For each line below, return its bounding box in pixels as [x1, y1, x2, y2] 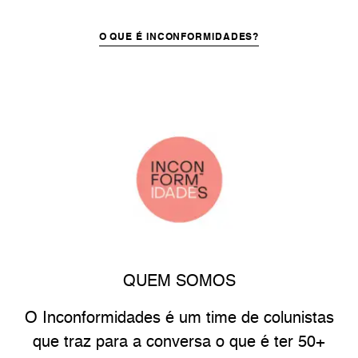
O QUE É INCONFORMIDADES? [98, 33, 260, 43]
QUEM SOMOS [122, 274, 236, 291]
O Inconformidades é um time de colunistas [24, 311, 334, 328]
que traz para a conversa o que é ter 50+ [33, 335, 325, 352]
